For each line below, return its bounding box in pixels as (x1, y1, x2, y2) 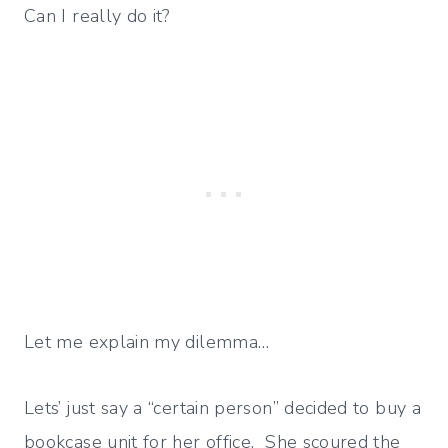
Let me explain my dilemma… (24, 330, 270, 355)
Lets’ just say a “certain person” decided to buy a (24, 396, 421, 421)
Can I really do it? (24, 4, 170, 29)
